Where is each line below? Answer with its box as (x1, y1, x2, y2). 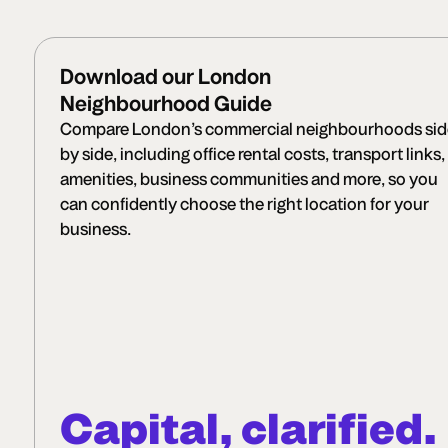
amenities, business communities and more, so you (59, 168, 438, 189)
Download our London (59, 63, 271, 89)
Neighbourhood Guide (59, 90, 272, 116)
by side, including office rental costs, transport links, (59, 143, 445, 164)
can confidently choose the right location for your (59, 193, 429, 214)
